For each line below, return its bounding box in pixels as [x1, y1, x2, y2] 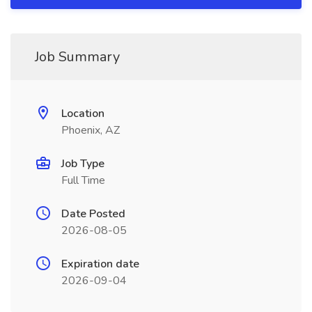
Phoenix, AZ [61, 123, 120, 138]
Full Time [61, 173, 105, 188]
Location [61, 106, 104, 121]
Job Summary [35, 47, 120, 66]
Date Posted [61, 206, 125, 221]
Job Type [61, 156, 104, 171]
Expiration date [61, 256, 139, 272]
